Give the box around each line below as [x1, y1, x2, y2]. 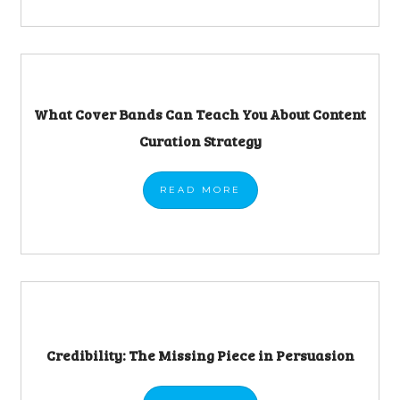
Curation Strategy [138, 130, 262, 150]
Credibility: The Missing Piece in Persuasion [46, 345, 354, 364]
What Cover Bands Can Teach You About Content [34, 104, 366, 123]
